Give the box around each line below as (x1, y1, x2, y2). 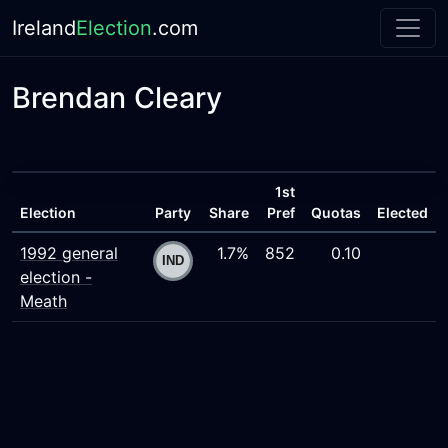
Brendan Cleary (12, 80, 222, 115)
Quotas (311, 204, 361, 221)
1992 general (20, 243, 118, 263)
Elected (377, 204, 428, 221)
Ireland (12, 16, 76, 40)
